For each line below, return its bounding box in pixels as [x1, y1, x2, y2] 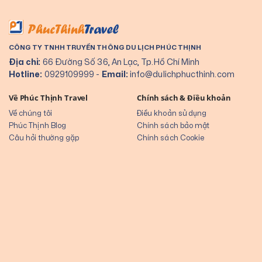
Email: [101, 67, 128, 81]
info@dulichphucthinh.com [127, 67, 235, 81]
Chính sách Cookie [137, 132, 205, 143]
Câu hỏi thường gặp [9, 132, 80, 143]
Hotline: [9, 67, 43, 81]
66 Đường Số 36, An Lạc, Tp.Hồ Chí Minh [40, 55, 200, 68]
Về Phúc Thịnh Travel [9, 92, 88, 103]
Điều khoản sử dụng [137, 107, 207, 119]
